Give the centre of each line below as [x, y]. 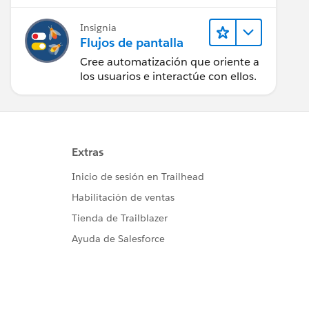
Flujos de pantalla [132, 43]
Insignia [98, 28]
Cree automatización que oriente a [170, 61]
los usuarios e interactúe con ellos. [168, 76]
